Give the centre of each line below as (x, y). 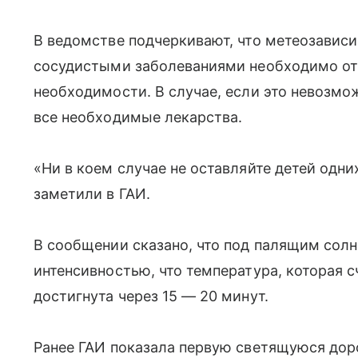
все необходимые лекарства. (138, 117)
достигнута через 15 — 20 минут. (151, 296)
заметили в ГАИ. (92, 193)
